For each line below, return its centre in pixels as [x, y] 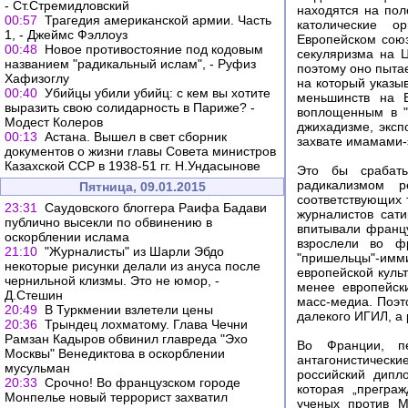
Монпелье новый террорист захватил [116, 397]
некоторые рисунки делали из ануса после [133, 266]
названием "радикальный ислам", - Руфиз [130, 64]
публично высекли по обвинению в [108, 222]
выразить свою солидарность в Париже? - [130, 107]
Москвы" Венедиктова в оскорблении [115, 353]
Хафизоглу [37, 78]
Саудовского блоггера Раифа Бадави [156, 208]
